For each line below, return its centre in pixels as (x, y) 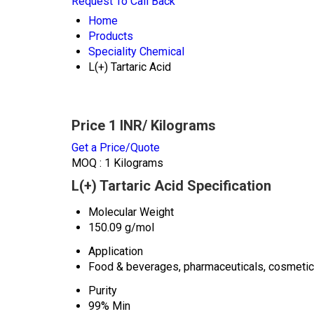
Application (116, 251)
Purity (103, 290)
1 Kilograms (134, 163)
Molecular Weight (131, 212)
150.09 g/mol (121, 227)
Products (111, 36)
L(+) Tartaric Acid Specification (171, 185)
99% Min (109, 306)
